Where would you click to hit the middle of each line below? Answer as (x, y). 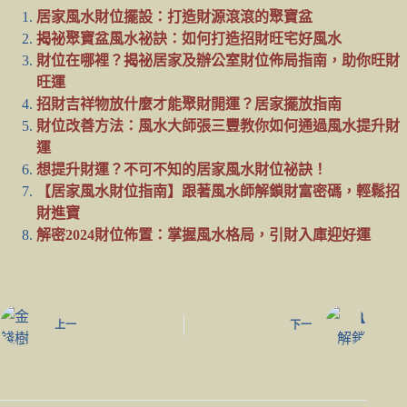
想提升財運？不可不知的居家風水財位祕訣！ (182, 169)
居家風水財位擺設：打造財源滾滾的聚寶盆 (174, 16)
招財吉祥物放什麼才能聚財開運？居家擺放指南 (189, 104)
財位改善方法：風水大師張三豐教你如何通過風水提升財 (218, 125)
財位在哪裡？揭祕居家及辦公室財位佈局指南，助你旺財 (218, 60)
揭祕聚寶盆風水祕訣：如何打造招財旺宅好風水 (189, 38)
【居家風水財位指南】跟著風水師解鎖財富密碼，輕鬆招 (218, 191)
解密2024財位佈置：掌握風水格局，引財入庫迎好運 (203, 234)
